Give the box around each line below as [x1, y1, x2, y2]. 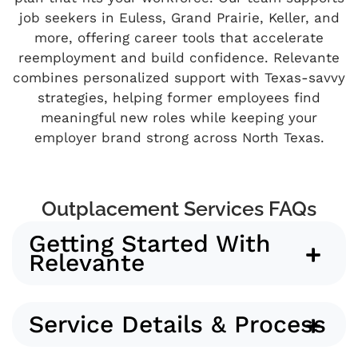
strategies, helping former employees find [38, 89, 320, 106]
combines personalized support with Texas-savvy [13, 70, 345, 86]
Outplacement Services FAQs [42, 197, 316, 221]
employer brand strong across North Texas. [34, 129, 324, 146]
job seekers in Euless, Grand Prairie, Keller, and [18, 10, 340, 26]
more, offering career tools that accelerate [34, 30, 324, 46]
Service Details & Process [29, 310, 326, 339]
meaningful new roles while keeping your [41, 109, 317, 126]
